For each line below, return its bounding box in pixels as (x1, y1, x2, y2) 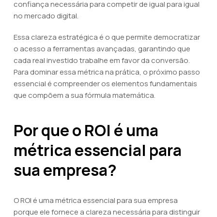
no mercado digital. (14, 11, 78, 21)
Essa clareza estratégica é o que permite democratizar (14, 32, 200, 42)
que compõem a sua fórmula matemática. (14, 90, 155, 100)
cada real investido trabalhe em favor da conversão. (14, 55, 190, 65)
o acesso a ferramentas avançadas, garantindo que (14, 44, 190, 54)
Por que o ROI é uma (14, 120, 158, 141)
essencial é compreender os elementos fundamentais (14, 78, 197, 89)
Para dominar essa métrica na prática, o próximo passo (14, 67, 200, 77)
